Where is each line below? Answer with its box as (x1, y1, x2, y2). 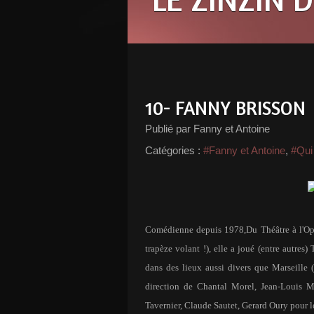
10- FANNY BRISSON (145, 97, 306, 119)
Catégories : (145, 144, 200, 156)
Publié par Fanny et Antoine (145, 123, 270, 135)
